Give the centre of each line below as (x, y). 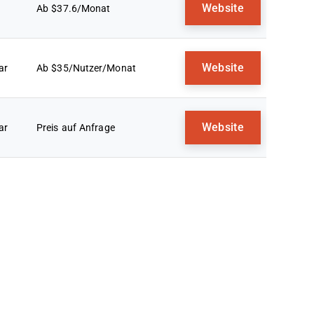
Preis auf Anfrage (76, 128)
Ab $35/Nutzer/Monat (86, 68)
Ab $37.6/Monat (74, 8)
